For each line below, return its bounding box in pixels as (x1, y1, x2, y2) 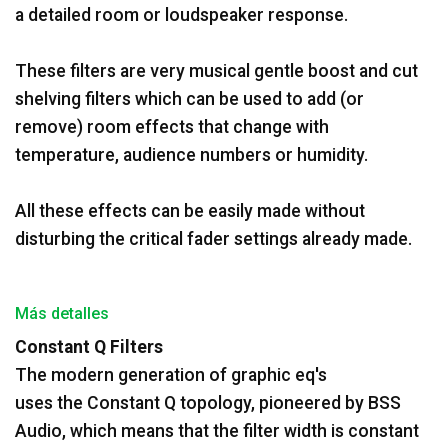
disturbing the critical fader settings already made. (15, 228, 412, 249)
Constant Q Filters (15, 336, 163, 357)
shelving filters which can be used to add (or (15, 88, 364, 109)
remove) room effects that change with (15, 116, 329, 137)
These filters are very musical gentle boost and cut (15, 60, 418, 81)
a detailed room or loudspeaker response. (15, 4, 348, 25)
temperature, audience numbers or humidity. (15, 144, 368, 165)
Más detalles (15, 303, 109, 323)
